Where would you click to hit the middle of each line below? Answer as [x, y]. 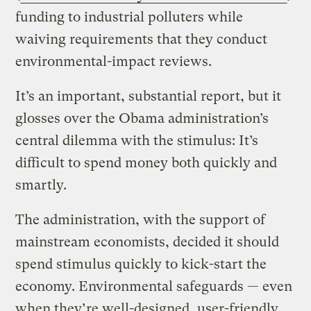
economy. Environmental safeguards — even [154, 286]
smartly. [41, 185]
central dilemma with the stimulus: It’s [137, 140]
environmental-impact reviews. [114, 61]
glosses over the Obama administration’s [142, 118]
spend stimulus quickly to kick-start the [141, 264]
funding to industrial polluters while [129, 17]
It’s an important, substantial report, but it [149, 96]
